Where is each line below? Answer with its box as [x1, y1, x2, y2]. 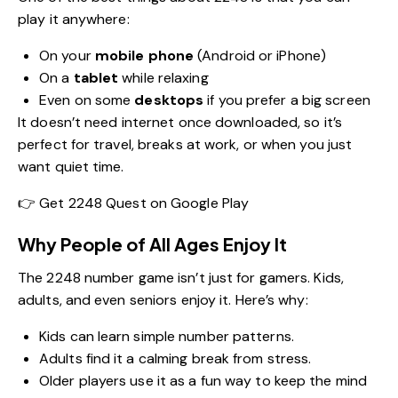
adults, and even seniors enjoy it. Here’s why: [18, 290, 308, 309]
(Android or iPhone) [194, 45, 327, 65]
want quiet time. [18, 156, 124, 176]
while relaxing [118, 68, 209, 87]
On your [39, 45, 95, 65]
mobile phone [94, 45, 195, 65]
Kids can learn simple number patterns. [39, 326, 294, 346]
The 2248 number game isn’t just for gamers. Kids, [18, 267, 344, 287]
